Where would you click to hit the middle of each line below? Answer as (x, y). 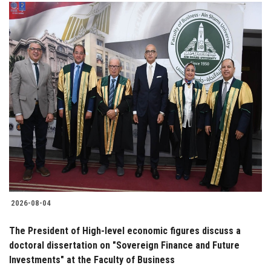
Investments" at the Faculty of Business (92, 260)
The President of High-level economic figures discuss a (125, 230)
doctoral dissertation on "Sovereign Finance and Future (124, 245)
